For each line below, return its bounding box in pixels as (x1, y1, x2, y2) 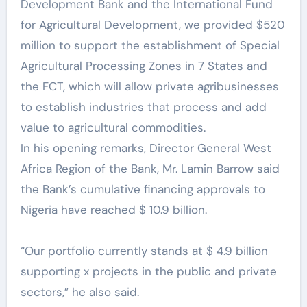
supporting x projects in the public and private (20, 263, 277, 279)
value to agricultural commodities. (20, 119, 212, 135)
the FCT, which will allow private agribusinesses (20, 78, 279, 94)
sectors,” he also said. (20, 284, 139, 299)
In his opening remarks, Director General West (20, 140, 271, 156)
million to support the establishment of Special (20, 37, 280, 53)
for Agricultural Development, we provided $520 (20, 16, 285, 32)
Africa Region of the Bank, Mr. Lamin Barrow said (20, 160, 280, 176)
